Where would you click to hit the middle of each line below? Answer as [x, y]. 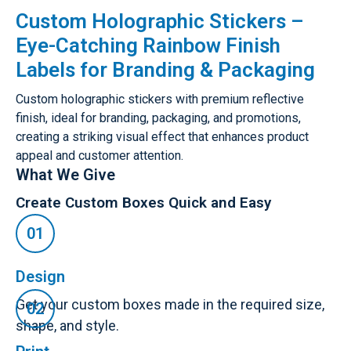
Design [40, 276]
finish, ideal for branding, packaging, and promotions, [158, 118]
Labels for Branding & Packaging [165, 69]
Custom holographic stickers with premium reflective [160, 99]
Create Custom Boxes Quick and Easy [143, 202]
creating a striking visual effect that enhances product [162, 136]
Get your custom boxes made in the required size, [170, 304]
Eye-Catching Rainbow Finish [148, 45]
